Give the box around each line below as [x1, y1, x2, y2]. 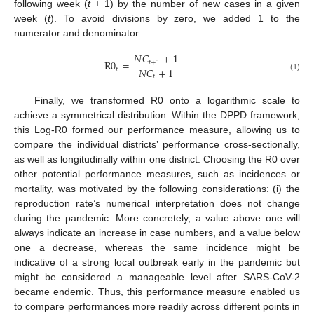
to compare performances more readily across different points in [14, 300, 300, 312]
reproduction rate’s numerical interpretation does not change [14, 197, 300, 209]
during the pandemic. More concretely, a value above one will [14, 212, 300, 224]
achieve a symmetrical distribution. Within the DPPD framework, [14, 109, 300, 121]
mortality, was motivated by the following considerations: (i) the [14, 182, 300, 194]
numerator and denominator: [14, 27, 142, 39]
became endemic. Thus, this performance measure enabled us [14, 285, 300, 297]
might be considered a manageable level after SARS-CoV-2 [14, 271, 300, 282]
